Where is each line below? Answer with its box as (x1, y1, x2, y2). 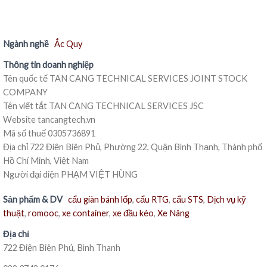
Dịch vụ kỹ (207, 194, 246, 204)
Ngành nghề (3, 39, 49, 49)
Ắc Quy (54, 39, 82, 49)
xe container (62, 207, 109, 218)
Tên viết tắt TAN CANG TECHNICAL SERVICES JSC (3, 101, 204, 111)
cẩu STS (172, 194, 203, 204)
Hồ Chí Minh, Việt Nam (3, 156, 89, 166)
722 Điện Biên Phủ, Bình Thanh (3, 242, 120, 253)
